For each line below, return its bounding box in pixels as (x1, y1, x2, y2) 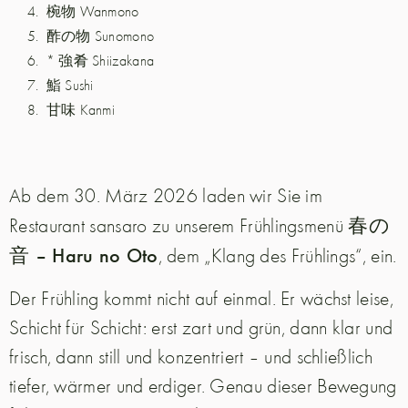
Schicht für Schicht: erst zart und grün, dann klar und (9, 313, 393, 340)
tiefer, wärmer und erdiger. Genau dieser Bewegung (9, 372, 397, 398)
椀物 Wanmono (46, 2, 139, 21)
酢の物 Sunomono (46, 26, 155, 46)
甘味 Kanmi (46, 100, 116, 119)
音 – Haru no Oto (9, 240, 158, 269)
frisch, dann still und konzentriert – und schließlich (9, 342, 372, 369)
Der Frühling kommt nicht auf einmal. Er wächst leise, (9, 284, 393, 311)
